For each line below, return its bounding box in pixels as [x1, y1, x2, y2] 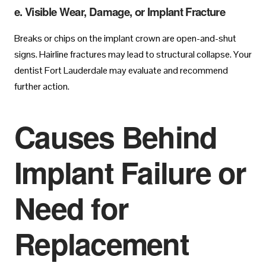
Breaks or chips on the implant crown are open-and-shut [14, 31, 236, 45]
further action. [14, 80, 69, 93]
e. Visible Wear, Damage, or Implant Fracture [14, 4, 226, 20]
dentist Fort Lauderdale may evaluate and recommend [14, 64, 228, 77]
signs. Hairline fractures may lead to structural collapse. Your [14, 47, 252, 61]
